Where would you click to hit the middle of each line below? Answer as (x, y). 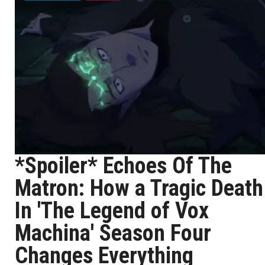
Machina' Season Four (113, 233)
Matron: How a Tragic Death (139, 188)
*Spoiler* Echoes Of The (123, 166)
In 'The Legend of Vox (112, 211)
